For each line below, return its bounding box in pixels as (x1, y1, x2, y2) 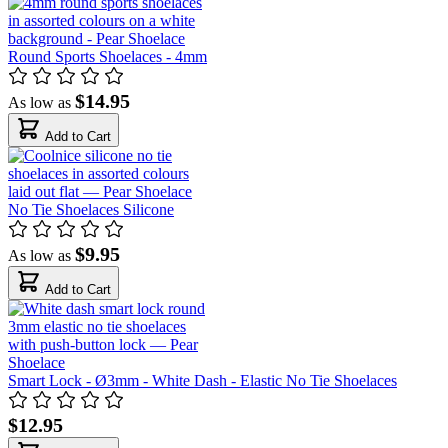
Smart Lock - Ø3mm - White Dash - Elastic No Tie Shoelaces (8, 371, 397, 389)
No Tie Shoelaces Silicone (8, 200, 174, 218)
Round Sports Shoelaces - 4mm (8, 47, 207, 65)
